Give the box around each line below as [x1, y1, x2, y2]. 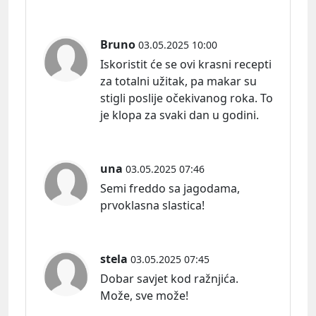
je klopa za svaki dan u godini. [100, 107, 259, 123]
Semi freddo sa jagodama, [100, 180, 240, 196]
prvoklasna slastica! [100, 197, 205, 213]
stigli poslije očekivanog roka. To [100, 90, 273, 106]
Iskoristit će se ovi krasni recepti [100, 56, 272, 72]
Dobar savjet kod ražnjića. [100, 270, 238, 286]
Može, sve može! [100, 287, 188, 303]
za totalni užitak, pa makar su [100, 73, 257, 89]
